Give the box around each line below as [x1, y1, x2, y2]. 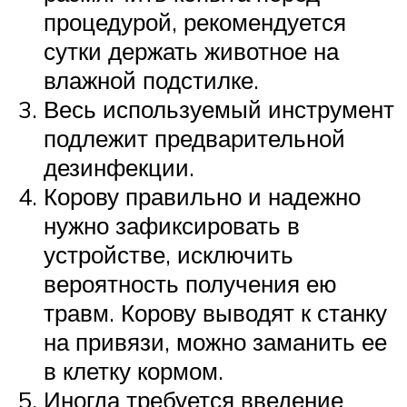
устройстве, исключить [44, 240, 293, 270]
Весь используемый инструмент [44, 94, 394, 124]
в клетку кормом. [44, 356, 223, 386]
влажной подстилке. [44, 65, 259, 95]
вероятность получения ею [44, 269, 337, 299]
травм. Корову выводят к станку [44, 298, 387, 328]
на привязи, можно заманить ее [44, 327, 387, 357]
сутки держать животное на [44, 36, 339, 66]
